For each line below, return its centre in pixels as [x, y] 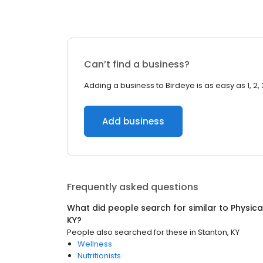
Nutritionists [99, 256]
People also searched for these [127, 232]
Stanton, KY [219, 232]
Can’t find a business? [137, 64]
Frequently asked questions [133, 187]
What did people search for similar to [149, 208]
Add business [133, 121]
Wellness [95, 244]
